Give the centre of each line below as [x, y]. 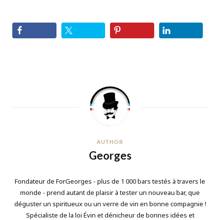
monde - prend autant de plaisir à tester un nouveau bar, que [110, 193]
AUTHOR [110, 142]
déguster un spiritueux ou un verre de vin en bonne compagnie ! [110, 204]
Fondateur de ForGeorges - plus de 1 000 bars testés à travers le [110, 181]
